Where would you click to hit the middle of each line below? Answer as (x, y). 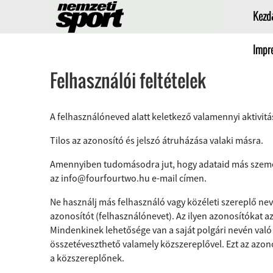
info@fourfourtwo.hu (105, 178)
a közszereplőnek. (87, 258)
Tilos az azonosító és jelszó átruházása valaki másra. (157, 140)
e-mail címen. (178, 178)
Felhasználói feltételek (128, 80)
